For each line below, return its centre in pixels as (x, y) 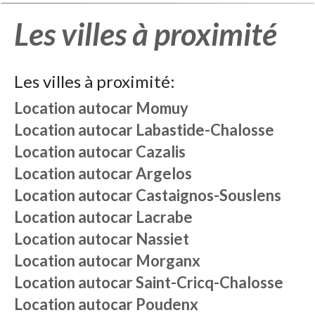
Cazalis (161, 152)
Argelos (164, 173)
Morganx (168, 261)
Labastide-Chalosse (205, 130)
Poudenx (167, 304)
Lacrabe (164, 217)
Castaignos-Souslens (208, 195)
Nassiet (162, 239)
